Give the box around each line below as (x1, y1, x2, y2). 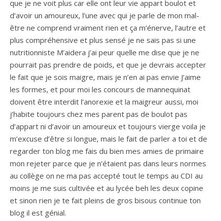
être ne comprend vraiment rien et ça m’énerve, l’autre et (10, 22, 206, 33)
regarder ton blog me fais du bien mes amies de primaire (10, 146, 204, 156)
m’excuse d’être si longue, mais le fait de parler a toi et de (10, 133, 207, 144)
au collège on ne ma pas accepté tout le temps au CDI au (10, 170, 203, 181)
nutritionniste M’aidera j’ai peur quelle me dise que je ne (10, 47, 199, 57)
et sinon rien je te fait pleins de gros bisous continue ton (10, 195, 201, 205)
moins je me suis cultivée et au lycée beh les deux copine (10, 183, 203, 193)
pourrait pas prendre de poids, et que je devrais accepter (10, 59, 206, 70)
